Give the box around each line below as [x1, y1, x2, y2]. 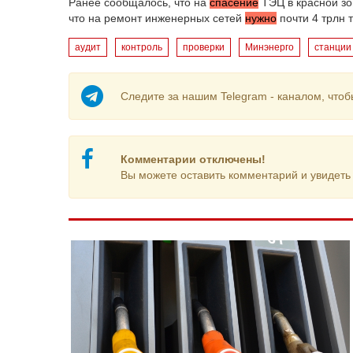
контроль [121, 42, 162, 53]
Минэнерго [245, 42, 294, 53]
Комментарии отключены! [120, 153, 266, 165]
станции [314, 42, 351, 53]
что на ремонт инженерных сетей [69, 12, 245, 24]
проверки [183, 42, 225, 53]
